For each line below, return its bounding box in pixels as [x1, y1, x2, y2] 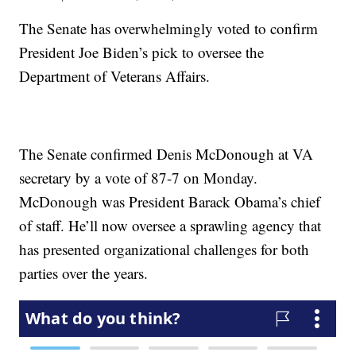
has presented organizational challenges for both [19, 239, 310, 260]
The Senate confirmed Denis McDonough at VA [19, 144, 314, 164]
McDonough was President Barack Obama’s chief [19, 192, 321, 212]
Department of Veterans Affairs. [19, 66, 211, 87]
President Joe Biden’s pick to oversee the [19, 42, 265, 63]
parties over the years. [19, 263, 149, 284]
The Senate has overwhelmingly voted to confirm [19, 18, 319, 39]
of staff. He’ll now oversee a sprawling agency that [19, 215, 322, 236]
